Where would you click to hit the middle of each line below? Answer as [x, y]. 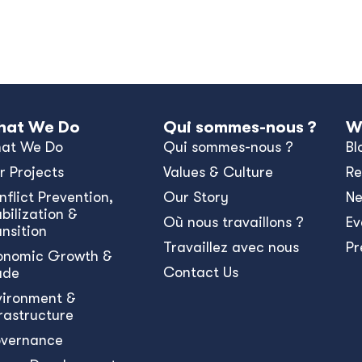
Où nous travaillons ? [233, 222]
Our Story [196, 197]
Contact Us [200, 272]
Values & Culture [218, 172]
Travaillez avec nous [231, 247]
